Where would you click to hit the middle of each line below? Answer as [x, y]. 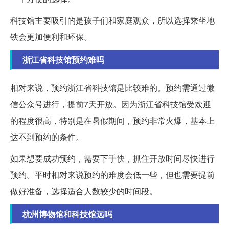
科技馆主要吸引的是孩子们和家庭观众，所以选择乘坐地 [112, 20]
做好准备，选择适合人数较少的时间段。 [84, 191]
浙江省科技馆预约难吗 [63, 59]
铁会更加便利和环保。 [51, 36]
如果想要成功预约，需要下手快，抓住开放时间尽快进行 [112, 158]
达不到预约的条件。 [47, 136]
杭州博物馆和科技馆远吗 [67, 214]
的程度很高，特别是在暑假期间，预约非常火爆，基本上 [112, 120]
